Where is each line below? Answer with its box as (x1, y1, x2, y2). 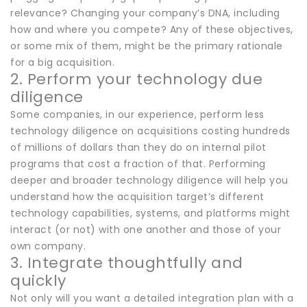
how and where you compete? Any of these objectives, (10, 22, 293, 36)
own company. (10, 238, 86, 253)
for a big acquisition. (10, 55, 114, 69)
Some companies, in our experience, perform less (10, 107, 265, 121)
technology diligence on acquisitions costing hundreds (10, 123, 291, 138)
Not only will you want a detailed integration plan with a (10, 291, 294, 305)
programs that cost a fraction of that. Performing (10, 156, 266, 171)
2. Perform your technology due (10, 68, 262, 90)
